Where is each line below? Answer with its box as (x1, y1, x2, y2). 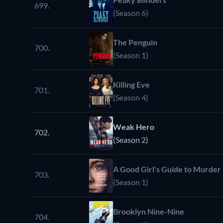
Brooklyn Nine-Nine (113, 206, 184, 216)
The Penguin (113, 37, 157, 47)
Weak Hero (113, 121, 154, 131)
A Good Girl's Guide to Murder (113, 164, 221, 174)
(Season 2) (113, 134, 148, 144)
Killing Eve (113, 79, 150, 89)
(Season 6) (113, 7, 148, 17)
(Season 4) (113, 92, 148, 102)
